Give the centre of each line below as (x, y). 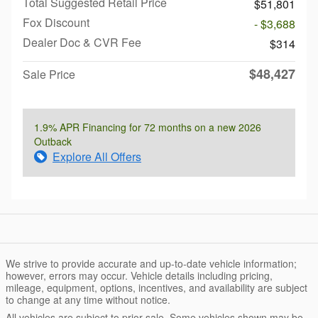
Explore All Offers (97, 156)
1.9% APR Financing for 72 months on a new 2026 (148, 127)
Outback (53, 141)
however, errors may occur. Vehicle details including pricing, (139, 275)
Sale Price (49, 74)
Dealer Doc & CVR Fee (82, 42)
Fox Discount (56, 22)
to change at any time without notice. (88, 299)
